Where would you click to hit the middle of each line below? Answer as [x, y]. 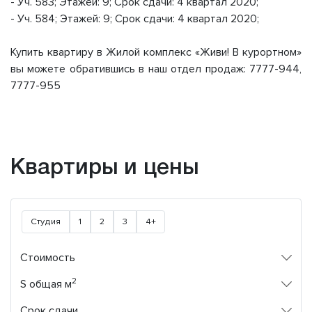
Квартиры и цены [104, 169]
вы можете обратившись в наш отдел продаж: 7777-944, [156, 69]
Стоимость [48, 258]
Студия [46, 222]
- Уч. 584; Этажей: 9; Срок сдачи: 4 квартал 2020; [135, 19]
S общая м [46, 284]
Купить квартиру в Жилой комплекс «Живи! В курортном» [156, 53]
